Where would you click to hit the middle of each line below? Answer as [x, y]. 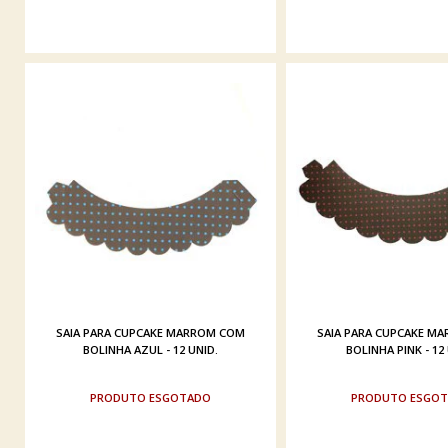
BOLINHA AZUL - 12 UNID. [150, 349]
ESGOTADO [179, 397]
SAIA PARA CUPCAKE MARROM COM [150, 332]
